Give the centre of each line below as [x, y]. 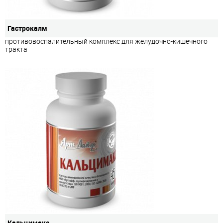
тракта [16, 49]
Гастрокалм [27, 28]
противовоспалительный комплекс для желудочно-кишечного [106, 41]
